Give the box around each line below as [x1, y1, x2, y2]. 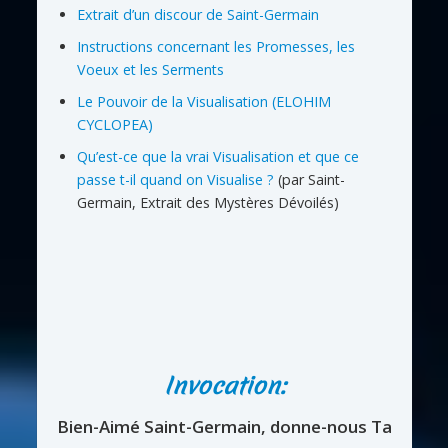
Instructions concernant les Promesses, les [76, 36, 355, 56]
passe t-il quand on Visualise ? [76, 169, 274, 189]
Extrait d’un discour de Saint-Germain [76, 4, 319, 24]
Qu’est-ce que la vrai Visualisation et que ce [76, 146, 359, 166]
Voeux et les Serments [76, 59, 224, 79]
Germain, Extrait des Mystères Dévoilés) [76, 192, 339, 212]
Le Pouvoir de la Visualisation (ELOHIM [76, 91, 331, 111]
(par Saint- [273, 169, 345, 189]
